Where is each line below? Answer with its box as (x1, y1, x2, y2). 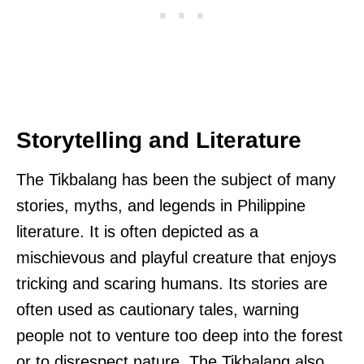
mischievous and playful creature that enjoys (16, 248, 336, 266)
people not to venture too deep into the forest (16, 326, 343, 344)
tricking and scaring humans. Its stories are (16, 274, 327, 292)
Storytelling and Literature (16, 127, 301, 153)
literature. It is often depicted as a (16, 222, 258, 240)
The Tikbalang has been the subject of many (16, 170, 336, 188)
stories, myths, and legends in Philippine (16, 196, 305, 214)
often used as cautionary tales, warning (16, 300, 299, 318)
